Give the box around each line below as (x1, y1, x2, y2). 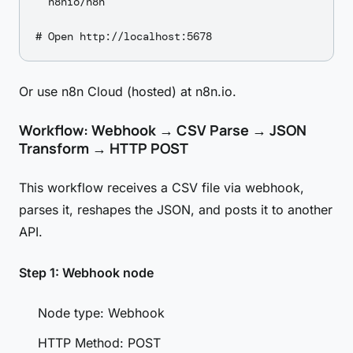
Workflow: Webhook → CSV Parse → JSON (19, 121, 307, 139)
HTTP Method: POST (38, 335, 161, 351)
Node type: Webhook (38, 305, 165, 321)
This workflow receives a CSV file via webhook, (19, 180, 304, 195)
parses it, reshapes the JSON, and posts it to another (19, 202, 333, 217)
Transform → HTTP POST (19, 139, 188, 158)
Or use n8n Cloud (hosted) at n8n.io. (19, 84, 236, 99)
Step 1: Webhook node (19, 265, 154, 281)
